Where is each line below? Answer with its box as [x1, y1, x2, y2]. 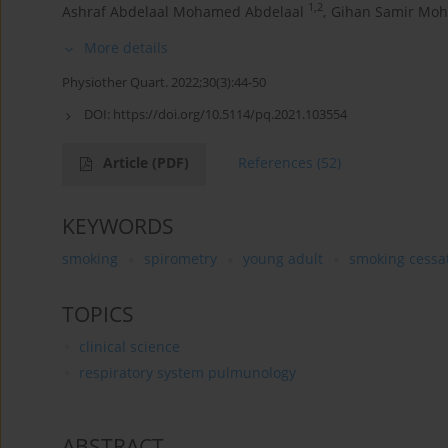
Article [103, 152, 152, 172]
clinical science [78, 336, 180, 356]
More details [84, 37, 168, 57]
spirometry [144, 248, 217, 268]
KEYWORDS [62, 211, 174, 240]
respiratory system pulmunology [78, 362, 296, 382]
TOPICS [62, 299, 134, 328]
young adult [243, 248, 323, 268]
